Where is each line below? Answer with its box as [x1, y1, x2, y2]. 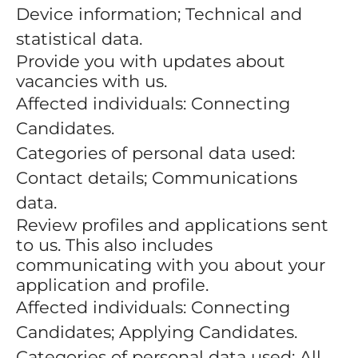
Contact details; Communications [16, 168, 297, 188]
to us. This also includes [16, 235, 213, 255]
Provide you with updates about [16, 51, 285, 71]
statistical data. [16, 29, 142, 49]
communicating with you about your [16, 255, 325, 275]
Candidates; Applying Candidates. [16, 322, 297, 342]
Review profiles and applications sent [16, 215, 328, 235]
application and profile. [16, 275, 209, 295]
